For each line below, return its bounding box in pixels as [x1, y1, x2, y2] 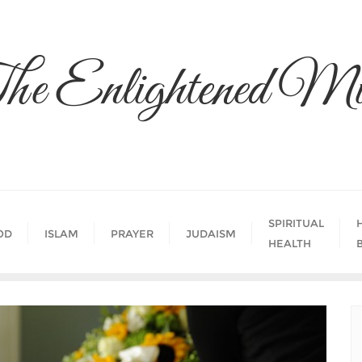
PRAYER [111, 226, 154, 240]
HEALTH [268, 237, 311, 250]
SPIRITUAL [268, 217, 324, 229]
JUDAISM [186, 226, 236, 240]
